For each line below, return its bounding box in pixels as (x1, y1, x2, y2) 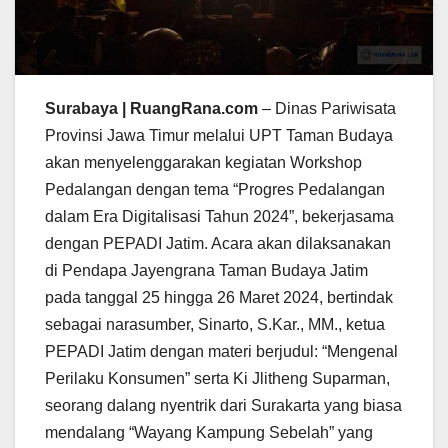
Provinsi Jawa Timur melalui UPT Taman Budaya (45, 126, 393, 144)
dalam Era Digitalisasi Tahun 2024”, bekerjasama (45, 207, 394, 225)
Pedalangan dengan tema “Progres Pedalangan (45, 180, 385, 198)
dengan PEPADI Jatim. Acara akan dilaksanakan (45, 234, 391, 252)
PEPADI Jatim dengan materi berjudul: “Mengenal (45, 342, 398, 360)
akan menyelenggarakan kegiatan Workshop (45, 153, 362, 171)
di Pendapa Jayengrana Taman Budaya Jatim (45, 261, 368, 279)
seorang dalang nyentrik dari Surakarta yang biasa (45, 396, 402, 414)
